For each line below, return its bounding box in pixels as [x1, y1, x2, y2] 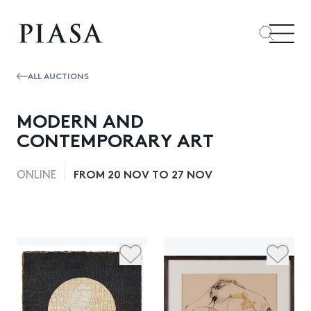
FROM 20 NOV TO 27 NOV [74, 165, 212, 181]
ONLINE [17, 166, 56, 181]
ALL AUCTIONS [28, 69, 89, 81]
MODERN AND [17, 106, 144, 133]
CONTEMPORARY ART [17, 126, 214, 152]
